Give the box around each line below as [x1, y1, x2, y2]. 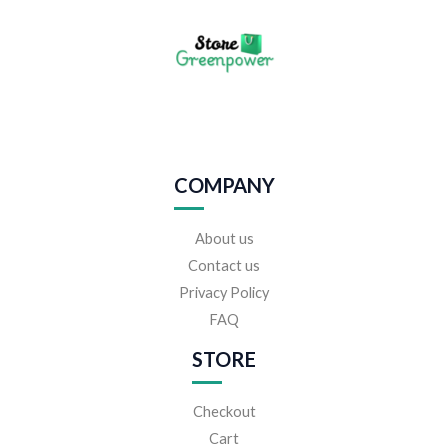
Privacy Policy [179, 283, 269, 301]
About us [194, 229, 254, 247]
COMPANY [173, 173, 275, 198]
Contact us [188, 256, 260, 274]
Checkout [192, 402, 256, 420]
